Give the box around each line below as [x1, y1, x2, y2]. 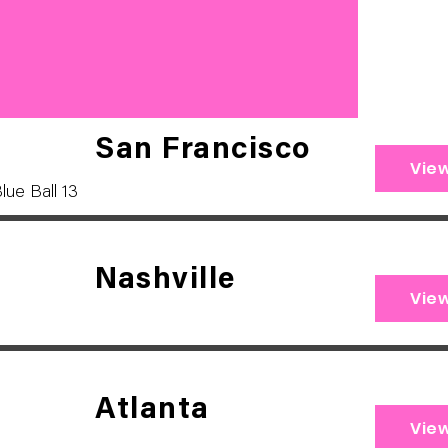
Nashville [95, 266, 236, 296]
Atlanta [95, 396, 210, 426]
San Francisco [95, 136, 311, 166]
